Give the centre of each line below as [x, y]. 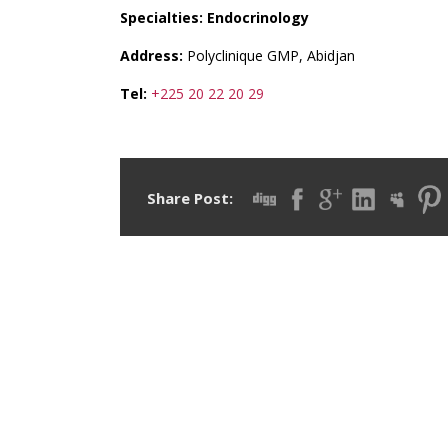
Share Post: [190, 198]
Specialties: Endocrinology [214, 18]
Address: [151, 56]
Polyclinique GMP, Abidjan [269, 56]
